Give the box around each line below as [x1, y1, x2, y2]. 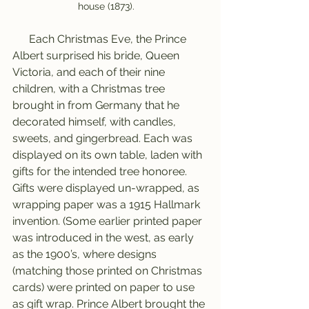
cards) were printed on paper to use [12, 280, 197, 294]
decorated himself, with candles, [12, 114, 179, 128]
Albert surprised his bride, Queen [12, 48, 182, 62]
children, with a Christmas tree [12, 81, 168, 95]
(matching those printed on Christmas [12, 263, 205, 277]
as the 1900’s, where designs [12, 247, 159, 261]
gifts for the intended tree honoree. [12, 164, 190, 178]
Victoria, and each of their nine [12, 65, 168, 79]
